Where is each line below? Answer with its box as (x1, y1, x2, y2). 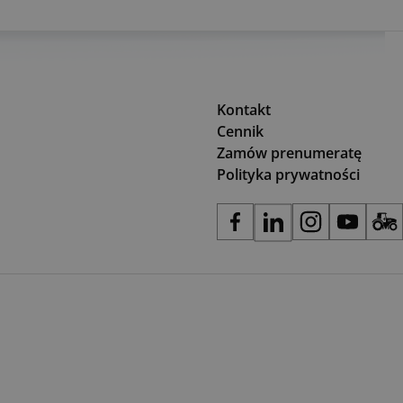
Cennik (217, 121, 264, 141)
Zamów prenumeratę (217, 143, 362, 163)
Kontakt (217, 100, 271, 120)
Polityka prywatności (217, 165, 360, 184)
